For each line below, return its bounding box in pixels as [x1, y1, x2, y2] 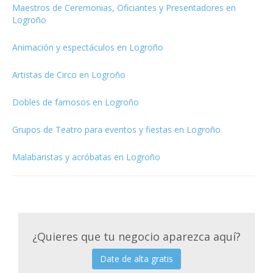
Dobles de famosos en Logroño [12, 96, 139, 108]
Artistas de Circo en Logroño [12, 68, 126, 80]
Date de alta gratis [100, 252, 173, 264]
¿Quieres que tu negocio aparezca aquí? [32, 229, 241, 244]
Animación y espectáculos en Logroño [12, 41, 163, 53]
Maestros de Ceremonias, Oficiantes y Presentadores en [12, 1, 236, 13]
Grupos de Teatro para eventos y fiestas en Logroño [12, 123, 221, 135]
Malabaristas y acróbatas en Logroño [12, 151, 160, 163]
